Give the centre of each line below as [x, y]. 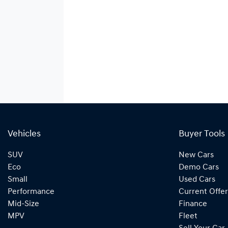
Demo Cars [199, 168]
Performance [31, 192]
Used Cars [197, 180]
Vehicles [24, 134]
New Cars [196, 155]
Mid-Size [23, 204]
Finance [193, 204]
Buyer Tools [202, 134]
